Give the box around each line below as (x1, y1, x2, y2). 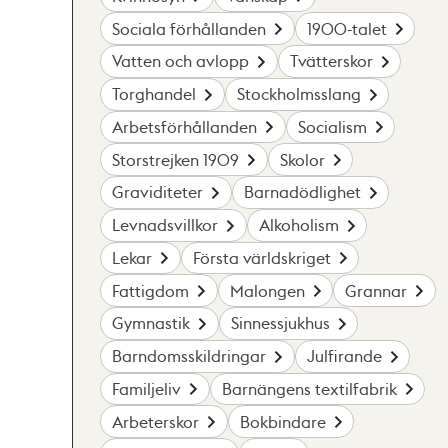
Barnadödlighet (243, 181, 361, 203)
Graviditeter (112, 181, 204, 203)
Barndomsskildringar (112, 345, 267, 367)
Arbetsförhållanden (112, 115, 258, 137)
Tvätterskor (289, 50, 373, 72)
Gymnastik (112, 312, 191, 334)
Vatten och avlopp (112, 50, 250, 72)
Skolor (279, 148, 325, 170)
